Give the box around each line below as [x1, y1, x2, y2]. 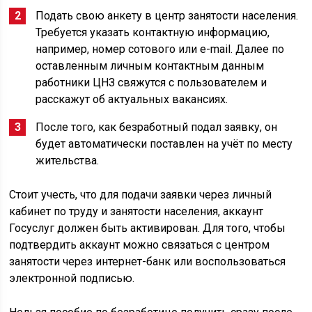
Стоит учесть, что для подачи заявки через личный [9, 188, 272, 201]
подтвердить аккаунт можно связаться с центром [9, 238, 270, 251]
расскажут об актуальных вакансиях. [36, 93, 228, 106]
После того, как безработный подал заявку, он [36, 120, 278, 134]
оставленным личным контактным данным [36, 59, 265, 72]
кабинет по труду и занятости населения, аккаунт [9, 205, 264, 218]
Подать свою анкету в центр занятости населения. [36, 9, 299, 22]
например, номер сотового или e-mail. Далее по [36, 42, 285, 56]
